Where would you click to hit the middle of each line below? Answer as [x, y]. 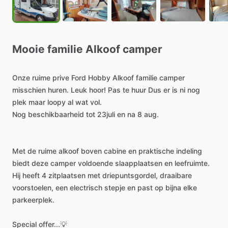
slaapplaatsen [139, 163]
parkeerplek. [33, 200]
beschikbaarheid [56, 114]
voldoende [95, 163]
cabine [115, 151]
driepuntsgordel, [130, 175]
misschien [29, 90]
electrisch [86, 188]
